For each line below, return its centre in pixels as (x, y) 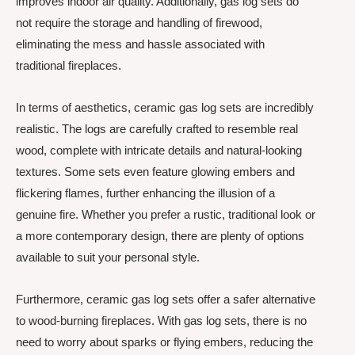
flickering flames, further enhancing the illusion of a (145, 193)
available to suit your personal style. (108, 257)
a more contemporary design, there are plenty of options (160, 235)
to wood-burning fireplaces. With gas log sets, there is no (161, 321)
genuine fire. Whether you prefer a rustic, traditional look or (166, 214)
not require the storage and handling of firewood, (139, 22)
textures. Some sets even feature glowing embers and (155, 171)
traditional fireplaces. (69, 65)
